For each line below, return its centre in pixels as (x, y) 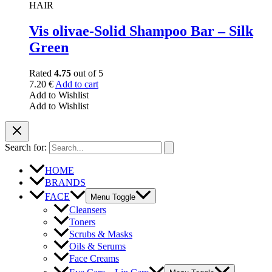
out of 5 (87, 73)
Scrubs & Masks (101, 234)
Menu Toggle (113, 197)
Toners (82, 222)
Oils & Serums (97, 246)
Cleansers (88, 209)
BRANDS (65, 182)
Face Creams (94, 259)
